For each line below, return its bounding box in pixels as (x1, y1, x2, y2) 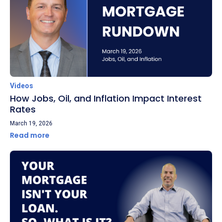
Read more (10, 130, 51, 140)
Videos (10, 81, 33, 90)
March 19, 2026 (10, 119, 53, 127)
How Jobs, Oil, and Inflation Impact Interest (10, 92, 202, 105)
